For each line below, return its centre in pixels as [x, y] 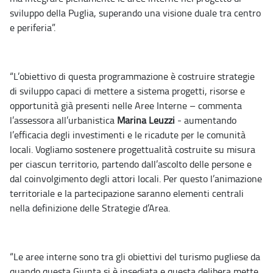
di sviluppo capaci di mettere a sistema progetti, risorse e [127, 91]
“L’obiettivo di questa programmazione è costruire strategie [132, 76]
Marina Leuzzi [146, 120]
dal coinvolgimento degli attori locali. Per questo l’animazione [136, 179]
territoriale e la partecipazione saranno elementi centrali [127, 193]
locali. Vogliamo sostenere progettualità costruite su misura [133, 150]
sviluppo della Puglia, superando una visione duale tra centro [135, 13]
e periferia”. [33, 28]
